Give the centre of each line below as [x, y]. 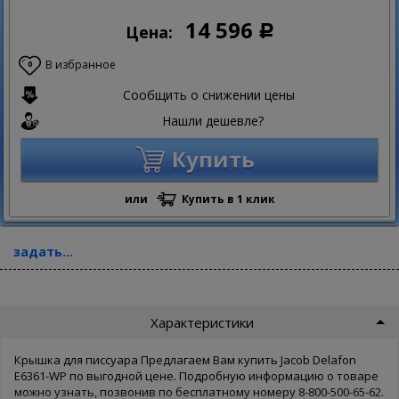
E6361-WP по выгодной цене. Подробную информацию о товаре [196, 375]
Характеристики [202, 322]
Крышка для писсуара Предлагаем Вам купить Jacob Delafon [185, 359]
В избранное [81, 65]
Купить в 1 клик [228, 199]
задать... [43, 252]
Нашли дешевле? [213, 121]
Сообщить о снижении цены [208, 95]
